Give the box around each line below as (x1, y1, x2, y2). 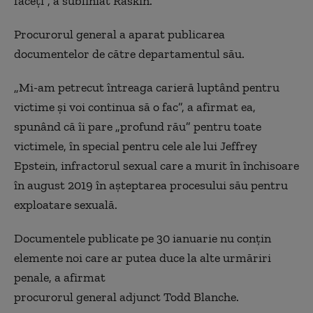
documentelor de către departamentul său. (14, 45, 245, 61)
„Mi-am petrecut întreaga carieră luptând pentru (14, 79, 279, 95)
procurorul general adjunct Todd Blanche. (14, 289, 239, 305)
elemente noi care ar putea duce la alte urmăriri (14, 249, 271, 265)
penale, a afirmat (14, 269, 105, 285)
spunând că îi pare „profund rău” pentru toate (14, 118, 261, 134)
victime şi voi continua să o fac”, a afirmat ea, (14, 99, 256, 115)
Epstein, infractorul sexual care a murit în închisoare (14, 157, 299, 173)
